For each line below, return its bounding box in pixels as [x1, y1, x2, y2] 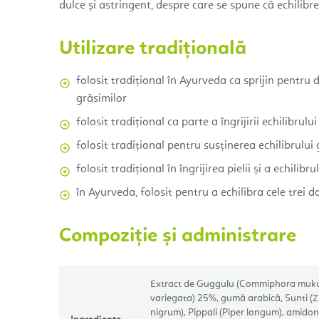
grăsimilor [76, 93, 127, 105]
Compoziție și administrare [59, 226, 296, 246]
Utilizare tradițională [59, 38, 246, 59]
